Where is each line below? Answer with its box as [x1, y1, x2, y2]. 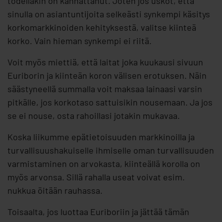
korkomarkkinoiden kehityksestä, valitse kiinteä [7, 22, 196, 33]
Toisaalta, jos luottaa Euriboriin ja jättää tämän [7, 206, 189, 218]
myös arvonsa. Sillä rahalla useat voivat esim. [7, 171, 185, 183]
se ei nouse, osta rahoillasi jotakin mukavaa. [7, 110, 180, 121]
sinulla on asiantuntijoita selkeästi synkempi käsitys [7, 8, 210, 20]
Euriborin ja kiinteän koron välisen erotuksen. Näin [7, 70, 207, 81]
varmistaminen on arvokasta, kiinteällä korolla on [7, 158, 200, 169]
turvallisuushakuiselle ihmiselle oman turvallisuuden [7, 145, 214, 156]
